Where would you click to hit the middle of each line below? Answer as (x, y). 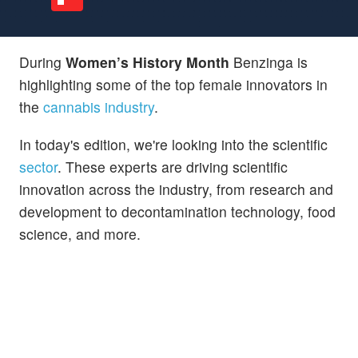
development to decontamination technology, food (177, 211)
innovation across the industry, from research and (176, 189)
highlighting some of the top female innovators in (173, 84)
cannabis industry (99, 106)
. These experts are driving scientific (173, 166)
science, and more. (80, 233)
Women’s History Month (147, 62)
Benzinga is (268, 62)
